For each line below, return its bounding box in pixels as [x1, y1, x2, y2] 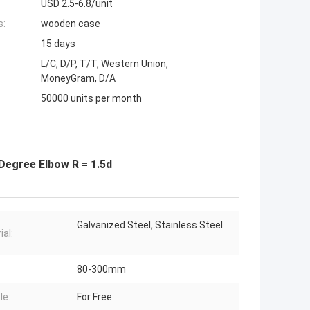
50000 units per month [41, 93, 142, 104]
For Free [77, 291, 112, 303]
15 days [41, 38, 75, 50]
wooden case [41, 18, 100, 30]
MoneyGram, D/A [41, 73, 116, 84]
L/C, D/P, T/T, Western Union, [41, 58, 168, 70]
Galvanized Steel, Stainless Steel [77, 219, 223, 231]
